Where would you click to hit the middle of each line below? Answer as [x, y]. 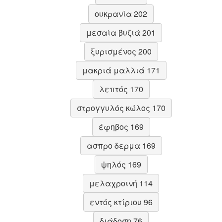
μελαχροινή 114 [121, 183]
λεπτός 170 [121, 89]
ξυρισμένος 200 [121, 51]
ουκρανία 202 [121, 13]
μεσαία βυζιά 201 [121, 32]
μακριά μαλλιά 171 [121, 70]
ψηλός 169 [121, 164]
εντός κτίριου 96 [121, 202]
